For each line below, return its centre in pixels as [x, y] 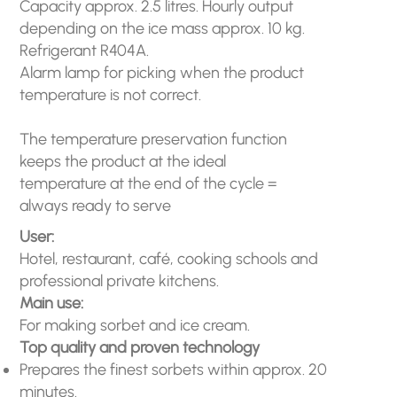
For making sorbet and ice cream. [135, 325]
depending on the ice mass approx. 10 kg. [163, 28]
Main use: [52, 303]
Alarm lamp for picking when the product [162, 72]
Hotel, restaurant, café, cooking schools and [169, 258]
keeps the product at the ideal [123, 161]
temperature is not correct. [111, 94]
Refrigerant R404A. [85, 50]
